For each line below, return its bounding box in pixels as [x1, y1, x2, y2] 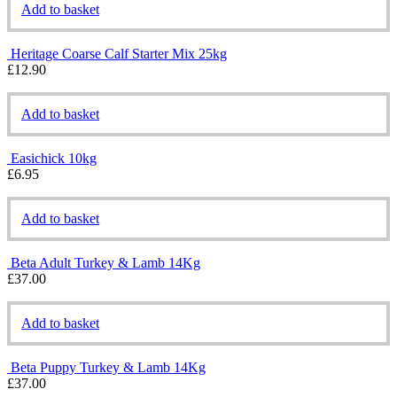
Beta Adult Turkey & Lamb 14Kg [11, 254, 200, 270]
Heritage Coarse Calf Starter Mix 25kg [11, 45, 227, 61]
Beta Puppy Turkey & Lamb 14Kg [11, 359, 206, 375]
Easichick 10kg [11, 150, 97, 166]
